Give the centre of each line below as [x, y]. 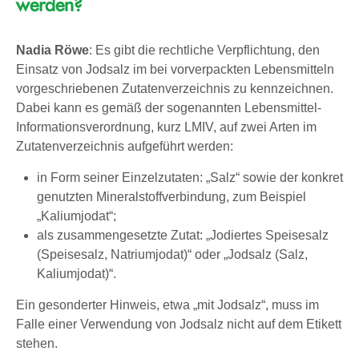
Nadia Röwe [52, 50]
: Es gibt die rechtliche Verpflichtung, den [204, 50]
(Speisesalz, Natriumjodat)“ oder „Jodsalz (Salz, [172, 254]
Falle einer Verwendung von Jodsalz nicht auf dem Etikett [179, 324]
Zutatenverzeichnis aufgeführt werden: [125, 146]
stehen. [37, 343]
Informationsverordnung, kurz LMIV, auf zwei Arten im [166, 127]
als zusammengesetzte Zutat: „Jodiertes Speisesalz [182, 235]
